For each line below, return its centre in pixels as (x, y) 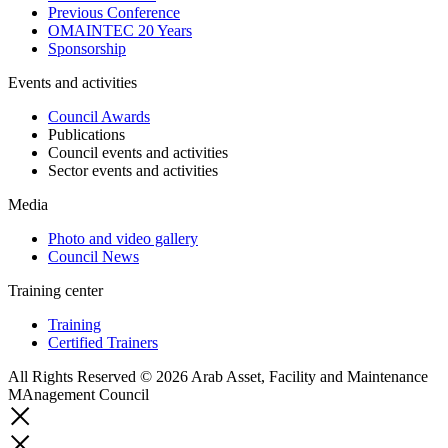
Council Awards (99, 117)
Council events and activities (138, 153)
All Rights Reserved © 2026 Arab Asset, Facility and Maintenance (218, 377)
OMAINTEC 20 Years (120, 31)
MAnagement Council (78, 395)
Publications (86, 135)
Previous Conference (114, 13)
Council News (93, 257)
